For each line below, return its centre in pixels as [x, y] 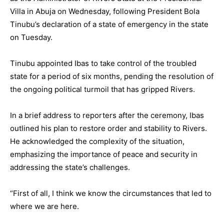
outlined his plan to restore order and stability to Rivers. [108, 128]
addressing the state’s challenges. [70, 167]
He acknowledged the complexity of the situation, [97, 141]
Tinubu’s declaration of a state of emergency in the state [109, 24]
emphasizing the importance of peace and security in [104, 154]
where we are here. [44, 206]
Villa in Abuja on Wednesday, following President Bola [105, 11]
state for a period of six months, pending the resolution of [112, 76]
